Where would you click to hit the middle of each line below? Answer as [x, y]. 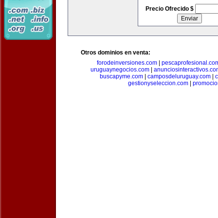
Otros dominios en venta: [116, 53]
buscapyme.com [121, 76]
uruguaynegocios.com [120, 70]
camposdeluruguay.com [179, 76]
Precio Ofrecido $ [170, 9]
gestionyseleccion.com [158, 83]
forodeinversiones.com [127, 63]
